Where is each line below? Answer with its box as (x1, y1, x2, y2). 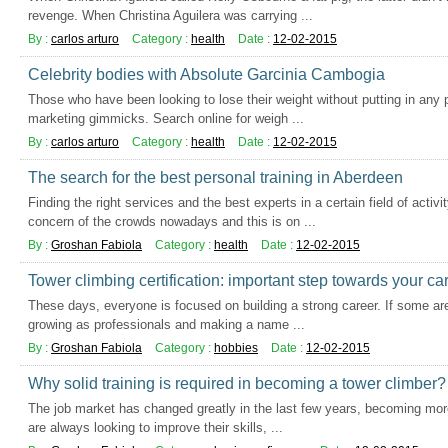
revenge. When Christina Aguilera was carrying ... (28, 8, 313, 23)
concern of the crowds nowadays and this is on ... (28, 214, 316, 229)
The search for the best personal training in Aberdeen (28, 169, 403, 186)
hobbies (214, 341, 258, 355)
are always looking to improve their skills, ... (28, 420, 283, 435)
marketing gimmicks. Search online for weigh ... (28, 111, 304, 126)
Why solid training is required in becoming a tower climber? (28, 375, 446, 392)
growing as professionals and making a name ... (28, 317, 305, 332)
